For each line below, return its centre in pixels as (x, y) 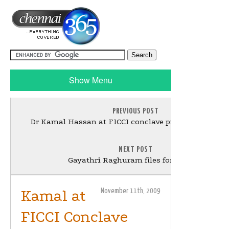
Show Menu (91, 80)
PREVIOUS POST (136, 111)
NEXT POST (135, 150)
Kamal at (53, 196)
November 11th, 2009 (131, 191)
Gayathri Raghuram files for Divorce (135, 160)
